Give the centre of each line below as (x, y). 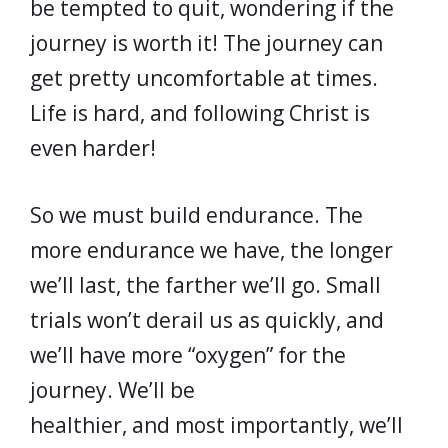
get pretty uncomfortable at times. (204, 78)
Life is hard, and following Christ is (200, 113)
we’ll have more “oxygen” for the (188, 354)
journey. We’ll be (112, 389)
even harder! (93, 148)
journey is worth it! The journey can (206, 43)
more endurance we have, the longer (211, 249)
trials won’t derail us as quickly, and (207, 319)
